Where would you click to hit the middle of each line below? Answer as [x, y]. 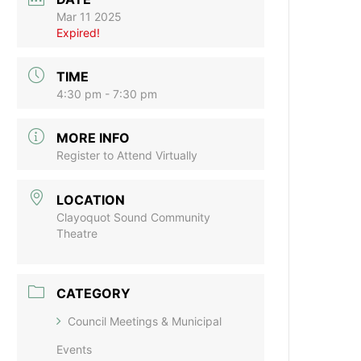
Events [75, 349]
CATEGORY [94, 293]
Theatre [77, 233]
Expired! [79, 33]
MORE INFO [93, 138]
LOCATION [91, 199]
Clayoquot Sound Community [134, 217]
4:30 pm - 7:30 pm [107, 94]
